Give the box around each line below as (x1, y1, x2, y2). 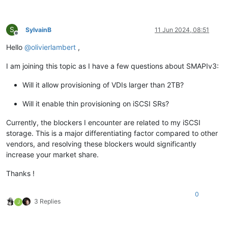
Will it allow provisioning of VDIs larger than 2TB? (22, 80, 184, 90)
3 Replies (34, 197, 61, 206)
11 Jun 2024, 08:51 (155, 26, 209, 34)
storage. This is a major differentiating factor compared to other (6, 129, 218, 138)
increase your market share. (6, 150, 99, 159)
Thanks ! (6, 169, 35, 178)
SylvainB (25, 26, 51, 34)
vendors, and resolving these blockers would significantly (6, 139, 196, 149)
